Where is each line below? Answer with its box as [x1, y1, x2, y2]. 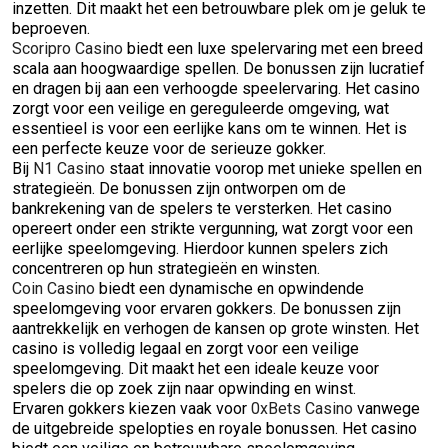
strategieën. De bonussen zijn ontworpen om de [12, 179, 346, 198]
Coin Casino [12, 279, 95, 298]
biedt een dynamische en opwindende [95, 279, 364, 298]
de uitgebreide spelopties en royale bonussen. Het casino [12, 419, 417, 438]
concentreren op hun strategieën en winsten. [12, 259, 320, 278]
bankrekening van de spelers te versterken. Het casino [12, 199, 392, 218]
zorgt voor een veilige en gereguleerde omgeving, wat [12, 99, 389, 118]
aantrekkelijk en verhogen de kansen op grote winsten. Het [12, 319, 419, 338]
